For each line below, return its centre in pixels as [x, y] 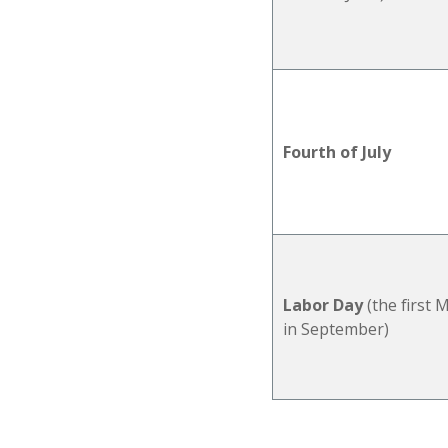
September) [343, 328]
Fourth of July [337, 151]
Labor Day [323, 304]
